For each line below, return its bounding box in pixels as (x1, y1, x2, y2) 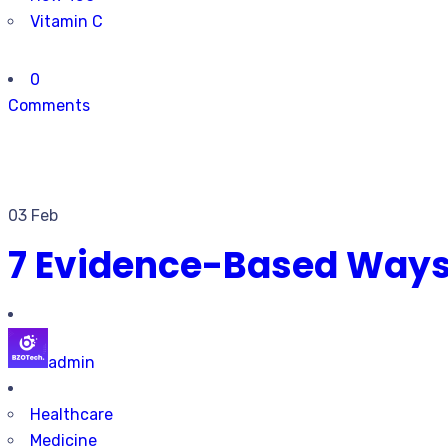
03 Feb (8, 206, 58, 225)
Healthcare (30, 405, 113, 424)
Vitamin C (30, 12, 103, 31)
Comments (8, 96, 90, 115)
